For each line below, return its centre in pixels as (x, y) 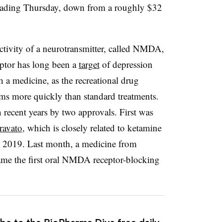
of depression (126, 64)
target (89, 64)
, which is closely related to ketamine (92, 127)
